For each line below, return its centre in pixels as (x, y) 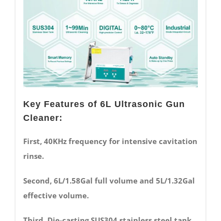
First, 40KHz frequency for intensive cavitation (110, 141)
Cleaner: (43, 118)
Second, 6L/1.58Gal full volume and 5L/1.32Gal (109, 180)
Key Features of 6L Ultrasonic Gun (104, 104)
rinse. (33, 156)
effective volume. (56, 195)
